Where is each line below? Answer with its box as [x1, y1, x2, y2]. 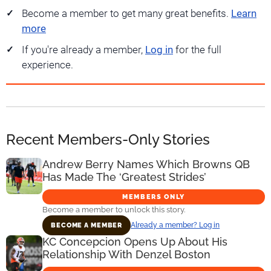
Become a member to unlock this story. [42, 204, 185, 214]
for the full [173, 44, 221, 56]
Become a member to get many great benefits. [22, 8, 231, 20]
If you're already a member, [22, 44, 145, 56]
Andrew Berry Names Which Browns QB [42, 157, 250, 171]
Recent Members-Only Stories [6, 130, 210, 148]
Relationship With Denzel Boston [42, 247, 211, 261]
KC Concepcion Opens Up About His [42, 235, 227, 248]
